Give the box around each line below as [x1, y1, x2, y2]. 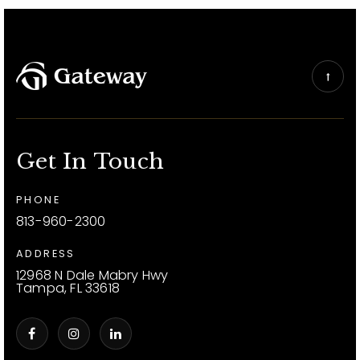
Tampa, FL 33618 [16, 278, 120, 297]
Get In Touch [16, 147, 164, 174]
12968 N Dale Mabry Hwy [16, 265, 169, 284]
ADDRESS [16, 246, 76, 260]
